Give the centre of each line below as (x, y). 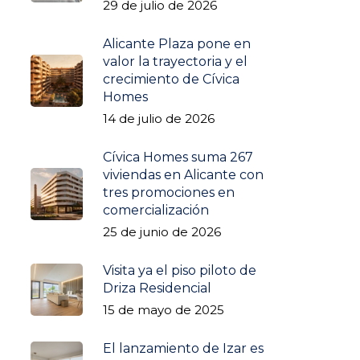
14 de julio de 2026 (158, 118)
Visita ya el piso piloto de (179, 270)
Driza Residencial (157, 288)
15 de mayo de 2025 (163, 309)
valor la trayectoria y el (175, 61)
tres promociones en (168, 192)
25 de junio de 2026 (162, 231)
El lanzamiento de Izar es (183, 348)
